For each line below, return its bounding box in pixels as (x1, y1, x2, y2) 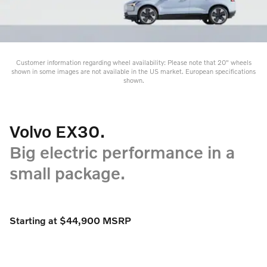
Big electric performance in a (10, 142, 235, 162)
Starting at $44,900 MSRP (10, 215, 131, 226)
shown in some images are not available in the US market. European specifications (11, 66, 256, 75)
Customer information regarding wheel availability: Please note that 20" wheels (15, 57, 252, 66)
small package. (10, 163, 125, 183)
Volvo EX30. (10, 121, 105, 141)
